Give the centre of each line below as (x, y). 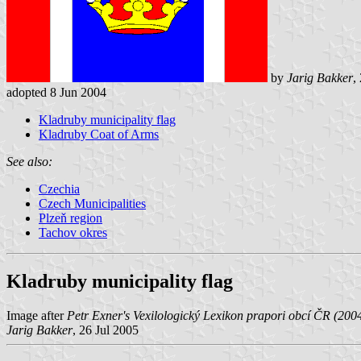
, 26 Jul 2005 (106, 330)
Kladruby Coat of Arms (99, 134)
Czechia (59, 189)
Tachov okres (73, 232)
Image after (37, 315)
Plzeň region (71, 218)
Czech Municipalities (92, 203)
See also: (29, 161)
